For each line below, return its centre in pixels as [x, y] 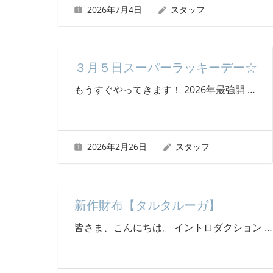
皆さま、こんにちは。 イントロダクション [169, 227]
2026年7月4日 [114, 9]
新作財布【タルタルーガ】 [147, 205]
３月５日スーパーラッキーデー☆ [165, 67]
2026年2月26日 [117, 147]
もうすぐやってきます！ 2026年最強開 [161, 89]
